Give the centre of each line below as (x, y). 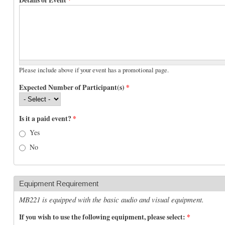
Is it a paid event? (46, 119)
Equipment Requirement (59, 183)
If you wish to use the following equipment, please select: (103, 216)
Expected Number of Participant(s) (73, 87)
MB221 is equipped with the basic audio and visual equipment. (111, 199)
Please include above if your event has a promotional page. (94, 70)
